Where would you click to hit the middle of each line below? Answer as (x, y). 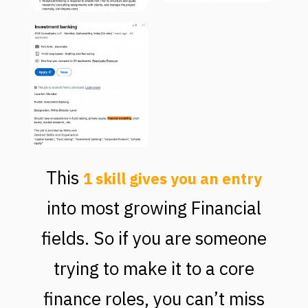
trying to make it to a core (154, 268)
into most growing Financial (154, 207)
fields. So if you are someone (154, 238)
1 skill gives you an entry (173, 178)
